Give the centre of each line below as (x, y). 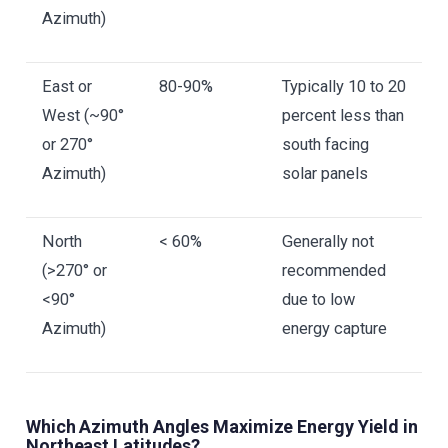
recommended (334, 270)
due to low (318, 299)
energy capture (334, 328)
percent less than (343, 115)
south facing (325, 144)
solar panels (325, 173)
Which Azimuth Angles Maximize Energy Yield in (222, 426)
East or (67, 86)
